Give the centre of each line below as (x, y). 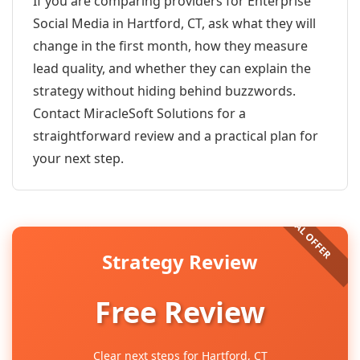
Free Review (180, 312)
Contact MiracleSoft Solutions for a (139, 113)
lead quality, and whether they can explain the (172, 68)
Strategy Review (180, 262)
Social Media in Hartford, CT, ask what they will (174, 23)
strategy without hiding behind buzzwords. (164, 91)
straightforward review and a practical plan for (176, 136)
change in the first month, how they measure (170, 46)
